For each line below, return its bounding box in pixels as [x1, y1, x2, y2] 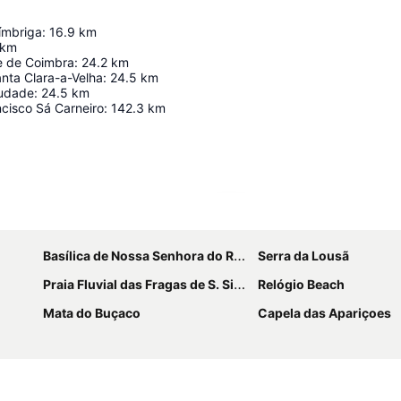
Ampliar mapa [240, 209, 320, 225]
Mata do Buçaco [43, 305, 141, 320]
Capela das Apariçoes [258, 305, 391, 320]
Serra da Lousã [258, 248, 349, 263]
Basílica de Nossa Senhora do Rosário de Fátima [43, 248, 234, 263]
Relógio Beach [258, 277, 345, 292]
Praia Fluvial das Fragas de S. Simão [43, 277, 234, 292]
